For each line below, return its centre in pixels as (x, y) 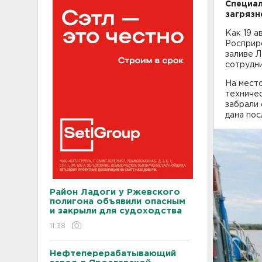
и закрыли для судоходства (116, 211)
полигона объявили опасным (118, 201)
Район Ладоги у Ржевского (115, 192)
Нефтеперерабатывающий (113, 254)
